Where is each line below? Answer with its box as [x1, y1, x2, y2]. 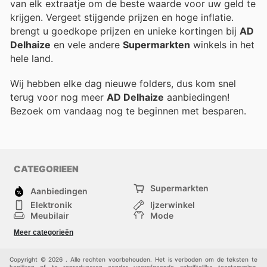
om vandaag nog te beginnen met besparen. [46, 105, 246, 117]
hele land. [10, 52, 53, 65]
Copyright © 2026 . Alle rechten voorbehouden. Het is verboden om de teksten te [10, 255, 257, 263]
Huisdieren [150, 237, 195, 248]
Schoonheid [30, 228, 80, 238]
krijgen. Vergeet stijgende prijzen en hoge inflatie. [10, 11, 234, 24]
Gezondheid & [30, 219, 88, 230]
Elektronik [30, 199, 72, 210]
